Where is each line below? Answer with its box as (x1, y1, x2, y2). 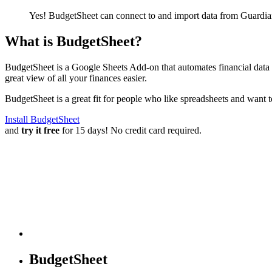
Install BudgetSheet (5, 114, 80, 124)
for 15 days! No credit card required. (59, 124, 202, 135)
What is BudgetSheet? (5, 33, 142, 49)
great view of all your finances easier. (5, 72, 147, 83)
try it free (21, 124, 59, 135)
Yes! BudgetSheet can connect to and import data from (29, 10, 240, 21)
